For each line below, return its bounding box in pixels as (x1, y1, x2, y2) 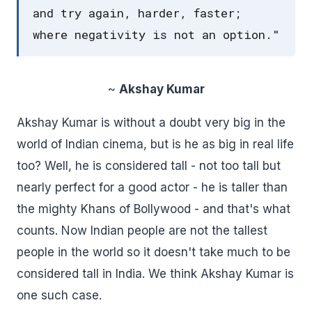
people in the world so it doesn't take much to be (17, 245, 290, 259)
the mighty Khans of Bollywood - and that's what (17, 202, 290, 216)
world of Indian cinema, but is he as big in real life (17, 137, 294, 151)
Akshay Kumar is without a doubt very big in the (17, 116, 286, 130)
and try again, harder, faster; (33, 5, 241, 21)
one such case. (17, 288, 102, 302)
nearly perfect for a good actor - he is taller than (17, 180, 288, 194)
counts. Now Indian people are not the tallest (17, 224, 267, 237)
